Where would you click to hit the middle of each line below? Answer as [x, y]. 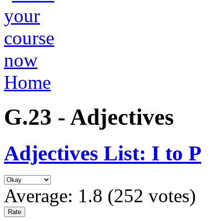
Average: [41, 195]
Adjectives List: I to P [103, 153]
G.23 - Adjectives [89, 117]
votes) [170, 195]
